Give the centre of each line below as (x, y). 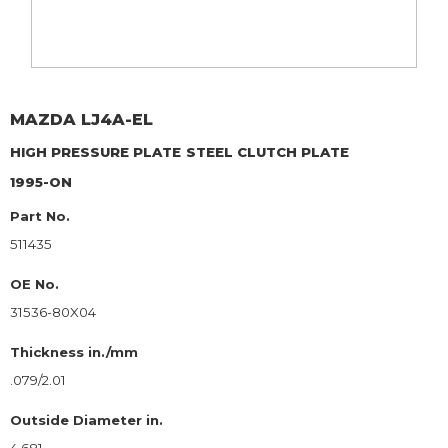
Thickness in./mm (74, 352)
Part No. (40, 216)
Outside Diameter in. (86, 420)
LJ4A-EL (117, 120)
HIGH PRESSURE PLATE (95, 152)
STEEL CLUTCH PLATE (267, 152)
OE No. (34, 284)
